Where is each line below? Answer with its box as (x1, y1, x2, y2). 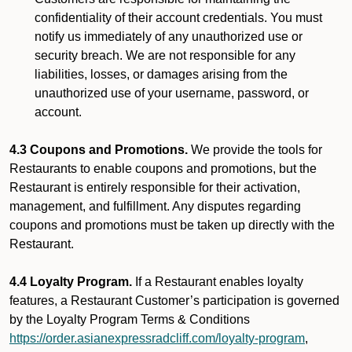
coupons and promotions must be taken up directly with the (9, 218, 335, 232)
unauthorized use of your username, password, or (35, 86, 309, 100)
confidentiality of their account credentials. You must (35, 11, 322, 24)
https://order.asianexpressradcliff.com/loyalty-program (9, 332, 305, 345)
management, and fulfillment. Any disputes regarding (9, 200, 301, 213)
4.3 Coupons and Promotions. (9, 143, 188, 156)
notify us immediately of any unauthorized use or (35, 30, 302, 43)
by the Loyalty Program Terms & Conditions (9, 313, 250, 326)
